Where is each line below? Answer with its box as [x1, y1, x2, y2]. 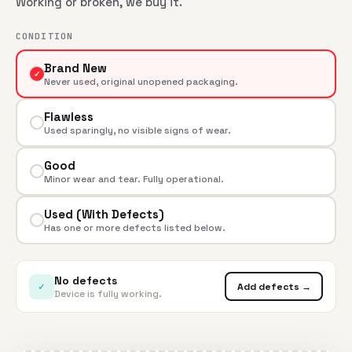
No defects [54, 273, 117, 288]
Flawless [43, 108, 93, 124]
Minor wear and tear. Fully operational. [43, 172, 224, 185]
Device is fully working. [54, 287, 162, 300]
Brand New [43, 60, 107, 75]
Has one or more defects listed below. [43, 221, 225, 234]
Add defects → [236, 280, 311, 293]
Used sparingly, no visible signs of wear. [43, 123, 231, 137]
